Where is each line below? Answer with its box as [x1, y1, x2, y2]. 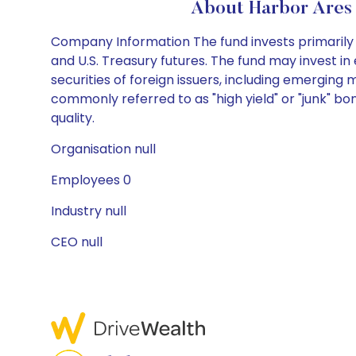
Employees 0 [51, 171, 131, 189]
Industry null [51, 202, 126, 220]
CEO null [51, 233, 103, 251]
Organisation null [51, 140, 156, 158]
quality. [51, 109, 95, 127]
